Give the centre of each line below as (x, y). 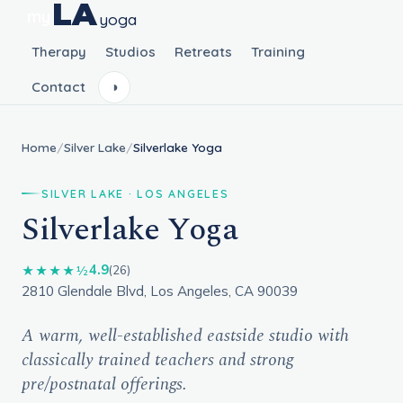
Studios (130, 51)
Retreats (204, 51)
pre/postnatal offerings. (104, 384)
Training (278, 51)
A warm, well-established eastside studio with (185, 336)
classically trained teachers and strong (157, 360)
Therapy (58, 51)
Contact (58, 86)
